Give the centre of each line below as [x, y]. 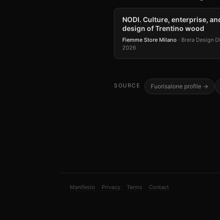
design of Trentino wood [163, 28]
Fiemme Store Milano [150, 40]
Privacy [111, 187]
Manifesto [82, 187]
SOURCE [127, 85]
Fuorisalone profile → [179, 86]
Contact [159, 187]
